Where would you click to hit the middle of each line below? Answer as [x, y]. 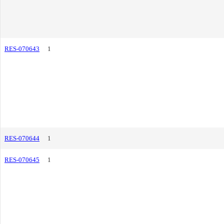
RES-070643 [22, 49]
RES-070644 [22, 138]
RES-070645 [22, 160]
